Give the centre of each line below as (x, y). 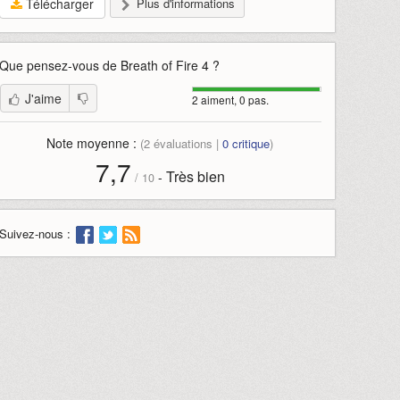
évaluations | (187, 143)
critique (250, 143)
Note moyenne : (94, 143)
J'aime (43, 98)
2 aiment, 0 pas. (230, 100)
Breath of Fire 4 (164, 65)
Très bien (195, 176)
